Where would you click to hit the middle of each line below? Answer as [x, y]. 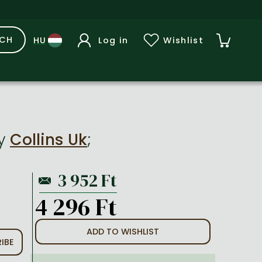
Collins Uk [49, 139]
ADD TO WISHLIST [123, 232]
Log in [113, 40]
